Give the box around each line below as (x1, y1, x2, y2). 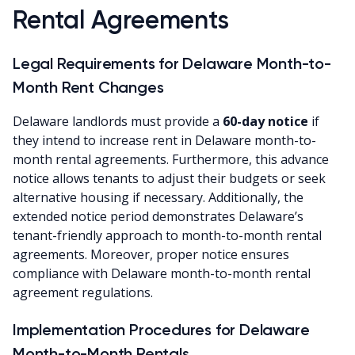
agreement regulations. (13, 283, 153, 301)
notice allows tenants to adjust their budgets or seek (13, 169, 326, 187)
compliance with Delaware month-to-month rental (13, 264, 311, 282)
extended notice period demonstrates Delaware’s (13, 207, 303, 225)
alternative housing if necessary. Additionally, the (13, 188, 303, 206)
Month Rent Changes (13, 77, 164, 97)
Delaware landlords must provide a (13, 112, 223, 130)
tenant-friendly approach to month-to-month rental (13, 226, 322, 244)
